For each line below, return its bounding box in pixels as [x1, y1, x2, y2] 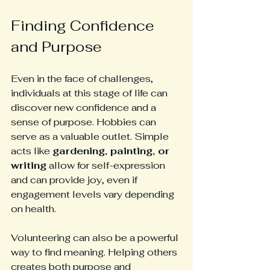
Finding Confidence [11, 16, 158, 35]
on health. [11, 202, 56, 215]
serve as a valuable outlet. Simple [11, 130, 171, 143]
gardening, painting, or [52, 145, 172, 157]
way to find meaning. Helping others [11, 246, 180, 259]
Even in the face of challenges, [11, 72, 155, 85]
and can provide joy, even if [11, 174, 140, 186]
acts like [11, 145, 52, 157]
